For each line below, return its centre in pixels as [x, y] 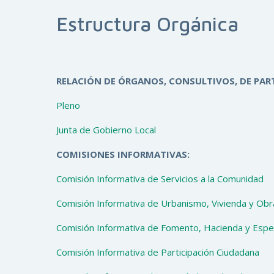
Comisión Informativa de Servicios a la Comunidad [160, 179]
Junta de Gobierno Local [106, 130]
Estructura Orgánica [147, 24]
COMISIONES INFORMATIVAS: [123, 154]
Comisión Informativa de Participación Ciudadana [158, 252]
